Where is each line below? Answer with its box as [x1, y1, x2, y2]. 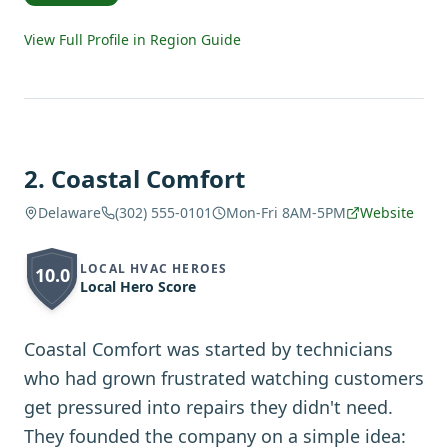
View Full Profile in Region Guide [24, 30, 241, 49]
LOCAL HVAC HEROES [80, 260, 228, 277]
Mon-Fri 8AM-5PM [226, 203, 346, 222]
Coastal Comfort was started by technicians [24, 337, 393, 361]
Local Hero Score [80, 277, 196, 296]
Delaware [38, 203, 101, 222]
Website [360, 203, 414, 222]
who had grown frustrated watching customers [24, 366, 424, 390]
